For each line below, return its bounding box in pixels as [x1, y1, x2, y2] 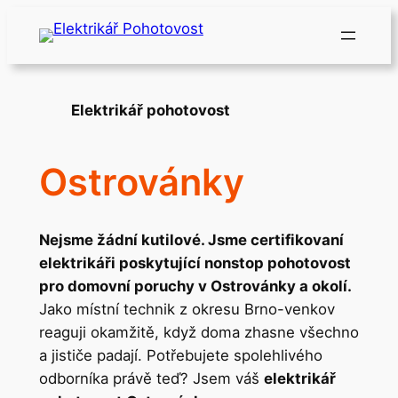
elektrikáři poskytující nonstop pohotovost [38, 253, 351, 272]
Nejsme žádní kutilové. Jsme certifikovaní [38, 230, 344, 249]
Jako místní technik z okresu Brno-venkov [38, 299, 335, 318]
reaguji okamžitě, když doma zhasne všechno [38, 322, 359, 341]
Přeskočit [6, 9, 72, 27]
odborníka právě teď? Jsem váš [38, 369, 264, 387]
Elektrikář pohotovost [70, 101, 230, 120]
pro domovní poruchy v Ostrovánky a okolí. [38, 276, 352, 295]
